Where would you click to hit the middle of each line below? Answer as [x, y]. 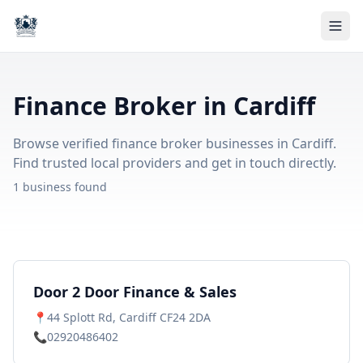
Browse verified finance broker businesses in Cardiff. [175, 143]
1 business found [60, 187]
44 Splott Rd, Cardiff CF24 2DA [129, 317]
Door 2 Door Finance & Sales [135, 292]
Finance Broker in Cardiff [164, 106]
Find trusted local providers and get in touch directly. [175, 163]
